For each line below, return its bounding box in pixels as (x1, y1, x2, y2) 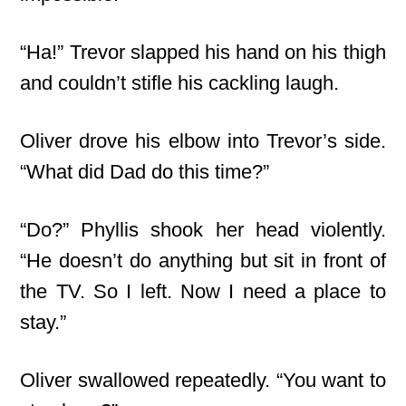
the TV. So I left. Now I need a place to (20, 280, 386, 303)
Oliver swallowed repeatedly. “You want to (20, 369, 386, 391)
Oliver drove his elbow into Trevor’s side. (20, 130, 386, 152)
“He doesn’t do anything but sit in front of (20, 249, 386, 272)
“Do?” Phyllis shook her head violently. (20, 218, 386, 241)
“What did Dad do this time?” (20, 160, 270, 183)
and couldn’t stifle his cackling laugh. (20, 72, 340, 94)
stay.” (20, 311, 67, 333)
